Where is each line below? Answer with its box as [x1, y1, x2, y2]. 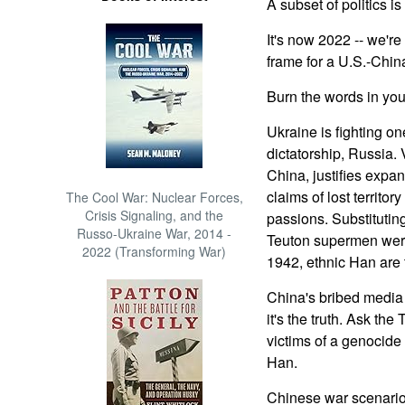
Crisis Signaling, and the [85, 206, 224, 224]
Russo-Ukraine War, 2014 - [77, 224, 232, 242]
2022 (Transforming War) [82, 242, 227, 260]
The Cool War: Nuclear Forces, [65, 188, 243, 206]
